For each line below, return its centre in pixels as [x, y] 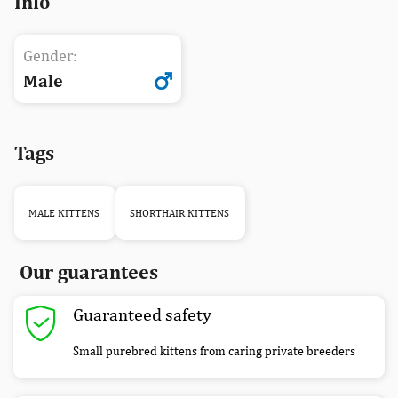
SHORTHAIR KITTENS [179, 214]
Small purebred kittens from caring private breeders [214, 351]
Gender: [50, 56]
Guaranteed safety [142, 314]
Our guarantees [89, 272]
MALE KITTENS [64, 214]
